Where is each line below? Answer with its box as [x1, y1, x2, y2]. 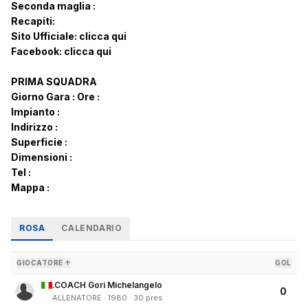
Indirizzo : [11, 121, 58, 133]
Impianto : [11, 106, 60, 118]
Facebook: [11, 45, 64, 58]
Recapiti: [11, 15, 55, 27]
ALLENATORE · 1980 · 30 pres [52, 293, 163, 303]
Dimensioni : [11, 151, 72, 164]
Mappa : [11, 181, 49, 194]
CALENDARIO [61, 223, 122, 234]
